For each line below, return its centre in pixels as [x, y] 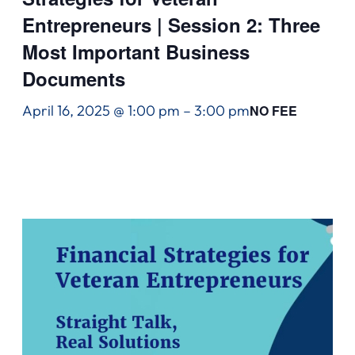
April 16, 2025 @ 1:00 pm [101, 111]
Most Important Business [136, 52]
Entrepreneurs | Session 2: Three [171, 25]
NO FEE [273, 111]
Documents [74, 79]
